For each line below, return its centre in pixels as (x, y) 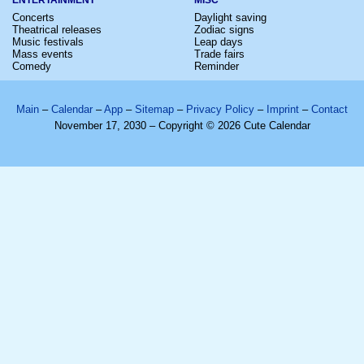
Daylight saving (230, 17)
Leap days (219, 41)
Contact (329, 109)
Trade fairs (219, 54)
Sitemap (154, 109)
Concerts (33, 17)
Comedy (32, 66)
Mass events (43, 54)
